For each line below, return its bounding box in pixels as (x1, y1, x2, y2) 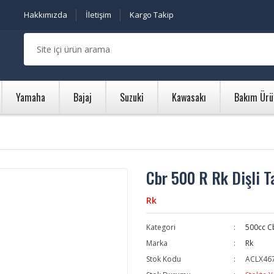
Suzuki (120, 90, 144, 105)
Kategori (146, 222, 176, 232)
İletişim (86, 9, 111, 20)
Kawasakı (172, 90, 206, 105)
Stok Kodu (146, 254, 181, 264)
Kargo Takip (130, 9, 174, 20)
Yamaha (16, 90, 45, 105)
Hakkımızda (24, 9, 67, 20)
